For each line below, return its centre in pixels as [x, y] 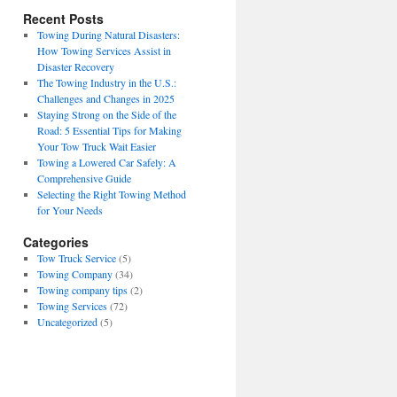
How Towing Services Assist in [104, 51]
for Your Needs [70, 210]
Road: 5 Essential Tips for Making [109, 130]
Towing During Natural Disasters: [108, 35]
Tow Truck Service [76, 258]
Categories [56, 242]
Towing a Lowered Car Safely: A [106, 162]
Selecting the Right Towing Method [111, 194]
